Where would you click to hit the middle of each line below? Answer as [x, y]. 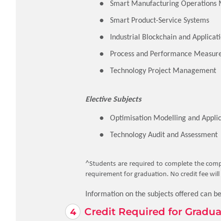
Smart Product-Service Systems [160, 20]
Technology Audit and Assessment [164, 134]
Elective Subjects [113, 99]
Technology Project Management [163, 70]
